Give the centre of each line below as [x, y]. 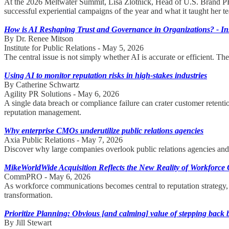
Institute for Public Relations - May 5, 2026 [74, 48]
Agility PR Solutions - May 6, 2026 [62, 94]
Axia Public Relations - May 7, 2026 [63, 140]
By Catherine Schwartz [42, 84]
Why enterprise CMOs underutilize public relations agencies [104, 130]
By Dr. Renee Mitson [39, 38]
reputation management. [43, 112]
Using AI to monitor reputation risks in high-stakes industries [106, 75]
